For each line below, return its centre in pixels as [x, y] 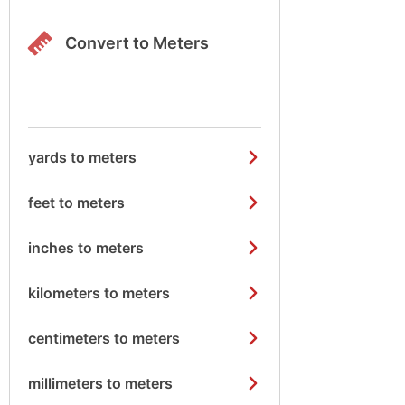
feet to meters [76, 202]
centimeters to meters [104, 338]
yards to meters [82, 157]
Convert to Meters [137, 43]
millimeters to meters [100, 383]
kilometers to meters [99, 293]
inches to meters [86, 248]
